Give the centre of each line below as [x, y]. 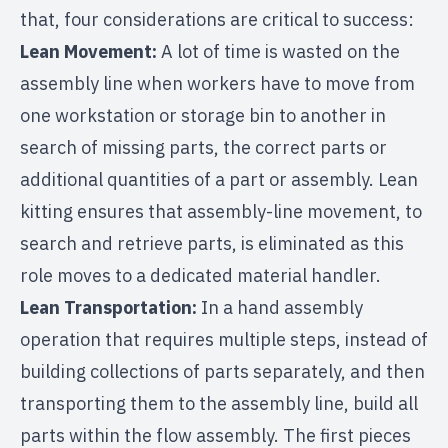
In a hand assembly [280, 308]
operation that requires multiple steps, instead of [224, 340]
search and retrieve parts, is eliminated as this [212, 244]
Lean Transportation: [108, 308]
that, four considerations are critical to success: [217, 20]
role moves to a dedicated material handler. [200, 276]
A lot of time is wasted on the [278, 52]
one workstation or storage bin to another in [203, 116]
